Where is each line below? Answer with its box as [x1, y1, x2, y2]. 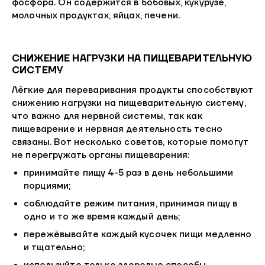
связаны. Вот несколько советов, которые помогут [12, 137, 249, 148]
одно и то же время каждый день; [24, 211, 180, 223]
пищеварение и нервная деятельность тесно [12, 124, 222, 135]
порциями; [24, 180, 71, 192]
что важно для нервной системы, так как [12, 111, 202, 122]
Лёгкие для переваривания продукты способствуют [12, 85, 253, 96]
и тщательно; [24, 242, 85, 254]
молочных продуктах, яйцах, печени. [12, 10, 180, 22]
